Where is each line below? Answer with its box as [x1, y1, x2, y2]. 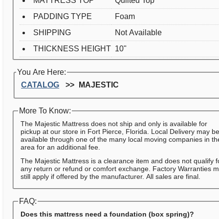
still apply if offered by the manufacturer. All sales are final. [21, 173, 201, 181]
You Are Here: [17, 68, 66, 77]
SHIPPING [33, 28, 71, 37]
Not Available [115, 28, 162, 37]
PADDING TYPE [33, 12, 92, 21]
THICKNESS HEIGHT [33, 44, 111, 53]
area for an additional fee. [21, 143, 101, 152]
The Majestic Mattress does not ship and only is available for [21, 120, 208, 128]
